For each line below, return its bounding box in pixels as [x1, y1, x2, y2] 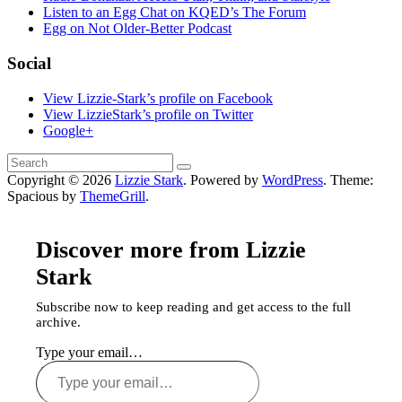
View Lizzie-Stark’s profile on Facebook [43, 90, 273, 106]
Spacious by [7, 188, 80, 204]
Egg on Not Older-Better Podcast [43, 21, 232, 37]
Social [7, 53, 51, 73]
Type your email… [36, 344, 143, 360]
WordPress [262, 171, 323, 188]
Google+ [43, 122, 93, 138]
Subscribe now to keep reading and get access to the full [36, 299, 351, 314]
